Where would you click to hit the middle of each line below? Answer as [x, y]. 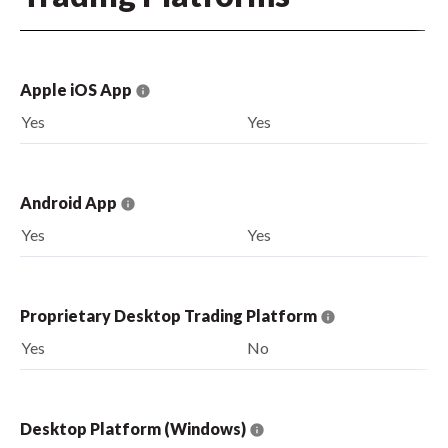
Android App [70, 202]
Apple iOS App [77, 89]
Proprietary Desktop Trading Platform [170, 315]
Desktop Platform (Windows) [134, 428]
